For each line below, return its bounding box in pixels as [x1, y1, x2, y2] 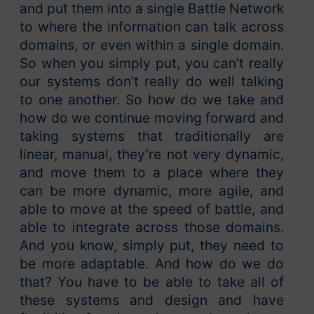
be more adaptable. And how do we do [20, 255, 284, 273]
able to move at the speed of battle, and [20, 200, 284, 218]
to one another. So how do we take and [20, 91, 284, 109]
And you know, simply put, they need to [20, 237, 284, 254]
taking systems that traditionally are [20, 128, 284, 145]
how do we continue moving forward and [20, 109, 284, 127]
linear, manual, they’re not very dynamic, [20, 146, 284, 163]
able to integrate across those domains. [20, 219, 284, 236]
